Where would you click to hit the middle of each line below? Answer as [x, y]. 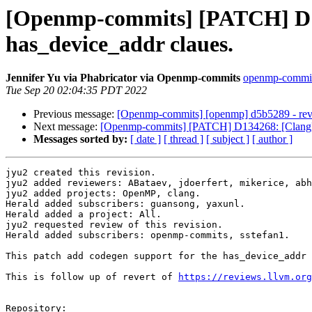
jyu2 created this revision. [81, 173]
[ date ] [146, 139]
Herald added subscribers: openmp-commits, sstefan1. [148, 235]
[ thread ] [184, 139]
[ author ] [272, 139]
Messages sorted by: [80, 139]
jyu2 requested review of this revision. [114, 225]
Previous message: [75, 114]
